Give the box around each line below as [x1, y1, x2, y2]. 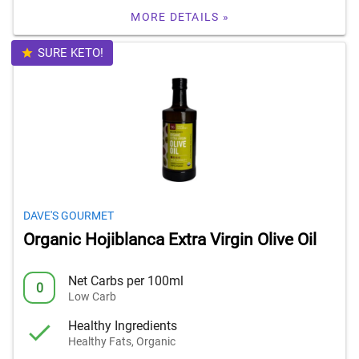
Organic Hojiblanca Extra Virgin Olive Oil [23, 230, 317, 250]
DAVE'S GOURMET [23, 209, 114, 223]
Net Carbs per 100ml [68, 272, 184, 288]
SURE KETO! [37, 46, 103, 61]
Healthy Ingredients [68, 317, 177, 333]
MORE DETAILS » [131, 10, 229, 24]
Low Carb [68, 289, 116, 303]
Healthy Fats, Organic [68, 334, 175, 348]
